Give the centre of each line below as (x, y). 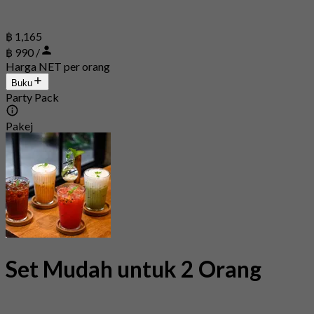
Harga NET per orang (58, 67)
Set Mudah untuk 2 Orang (134, 268)
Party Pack (32, 97)
